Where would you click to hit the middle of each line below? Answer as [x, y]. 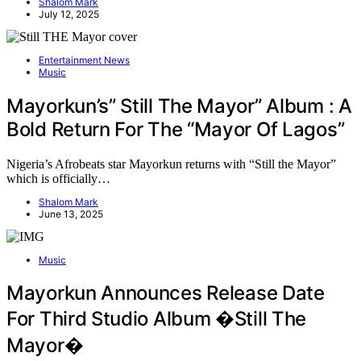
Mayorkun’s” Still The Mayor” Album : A [179, 106]
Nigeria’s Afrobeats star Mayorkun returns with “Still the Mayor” [171, 164]
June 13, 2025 [71, 214]
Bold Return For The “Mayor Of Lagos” [176, 129]
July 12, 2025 [69, 14]
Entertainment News [84, 60]
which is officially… [58, 178]
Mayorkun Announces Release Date [166, 293]
